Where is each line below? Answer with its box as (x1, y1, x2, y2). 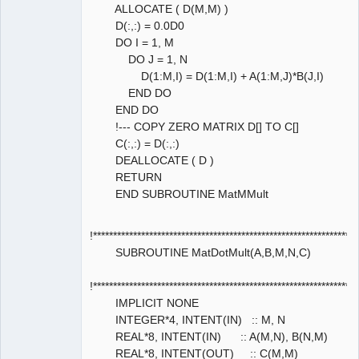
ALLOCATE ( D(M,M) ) (90, 2, 228, 15)
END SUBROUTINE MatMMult (90, 187, 268, 200)
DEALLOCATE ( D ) (90, 153, 214, 167)
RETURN (90, 170, 162, 184)
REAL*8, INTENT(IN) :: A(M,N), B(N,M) (90, 330, 328, 343)
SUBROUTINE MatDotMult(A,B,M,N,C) (90, 246, 311, 259)
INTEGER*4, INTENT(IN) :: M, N (90, 313, 285, 326)
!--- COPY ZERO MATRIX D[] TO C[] (90, 119, 299, 133)
